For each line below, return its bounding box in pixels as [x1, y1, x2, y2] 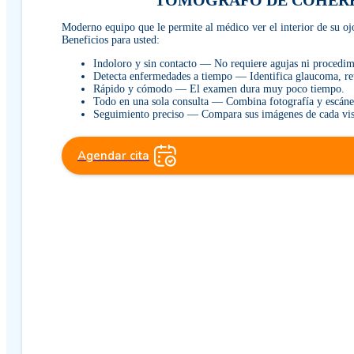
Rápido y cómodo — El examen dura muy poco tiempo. [93, 83, 345, 95]
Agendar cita [77, 148, 149, 164]
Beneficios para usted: [62, 34, 160, 46]
